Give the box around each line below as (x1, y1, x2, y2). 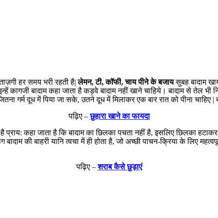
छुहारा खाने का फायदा (90, 112, 150, 121)
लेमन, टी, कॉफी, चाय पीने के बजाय (78, 78, 174, 87)
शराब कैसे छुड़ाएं (97, 163, 142, 171)
